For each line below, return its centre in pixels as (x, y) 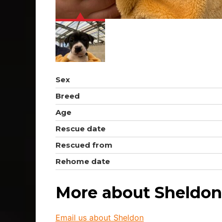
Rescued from (84, 145)
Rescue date (81, 129)
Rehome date (83, 162)
